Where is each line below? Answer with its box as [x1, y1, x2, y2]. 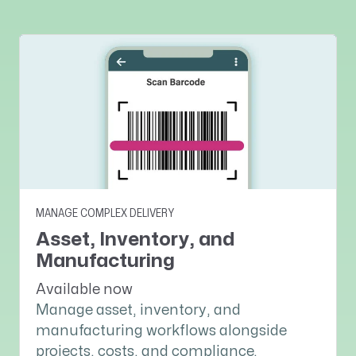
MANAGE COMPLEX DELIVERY [36, 207, 174, 219]
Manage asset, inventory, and [36, 303, 241, 317]
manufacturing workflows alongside [36, 323, 287, 338]
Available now [36, 282, 133, 296]
